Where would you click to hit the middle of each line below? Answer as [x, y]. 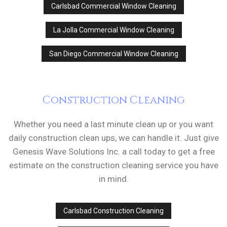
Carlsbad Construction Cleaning [113, 211]
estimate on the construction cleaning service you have [113, 165]
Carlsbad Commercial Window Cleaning [113, 6]
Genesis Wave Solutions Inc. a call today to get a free [113, 152]
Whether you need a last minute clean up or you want [113, 124]
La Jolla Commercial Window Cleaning [113, 30]
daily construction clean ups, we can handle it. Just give [113, 138]
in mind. [113, 179]
